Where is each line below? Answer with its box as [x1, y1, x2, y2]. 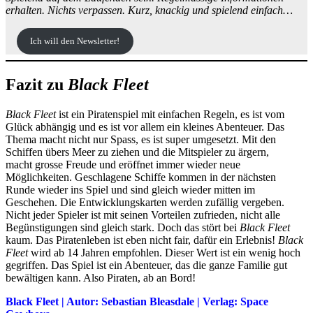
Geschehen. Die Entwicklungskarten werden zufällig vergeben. [6, 196, 284, 208]
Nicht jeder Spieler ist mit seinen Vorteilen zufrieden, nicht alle [6, 208, 280, 221]
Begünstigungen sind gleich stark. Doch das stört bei [6, 221, 240, 233]
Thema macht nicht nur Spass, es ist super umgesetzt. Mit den [6, 133, 276, 145]
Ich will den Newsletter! [30, 36, 120, 47]
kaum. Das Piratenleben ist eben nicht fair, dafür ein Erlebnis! [6, 233, 278, 246]
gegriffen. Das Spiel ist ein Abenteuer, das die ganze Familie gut [6, 259, 287, 271]
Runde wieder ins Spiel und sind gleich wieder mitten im [6, 183, 255, 196]
